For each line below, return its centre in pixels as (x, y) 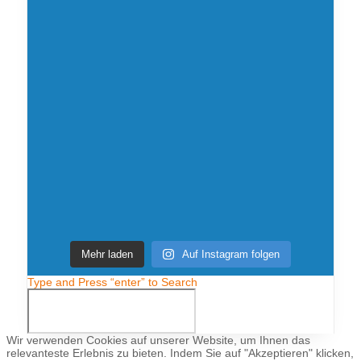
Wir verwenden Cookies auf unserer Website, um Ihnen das (158, 340)
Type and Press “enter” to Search (112, 282)
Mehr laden (108, 255)
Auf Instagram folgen (230, 255)
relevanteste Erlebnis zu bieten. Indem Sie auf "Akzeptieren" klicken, (180, 353)
